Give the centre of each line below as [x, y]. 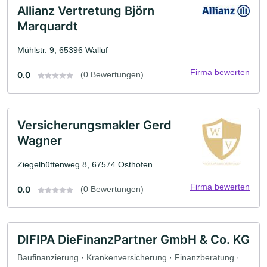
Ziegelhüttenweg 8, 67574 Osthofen [85, 164]
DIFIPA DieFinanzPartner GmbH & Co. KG [133, 239]
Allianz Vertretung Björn [86, 10]
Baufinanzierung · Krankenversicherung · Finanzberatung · [128, 257]
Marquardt [48, 26]
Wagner [40, 140]
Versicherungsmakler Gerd [94, 125]
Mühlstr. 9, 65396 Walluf [63, 50]
